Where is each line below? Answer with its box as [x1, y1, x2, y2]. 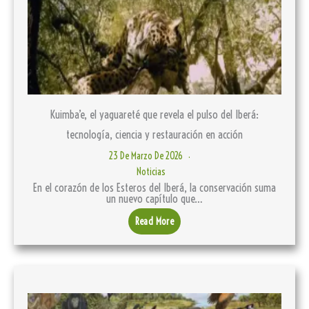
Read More [134, 215, 175, 228]
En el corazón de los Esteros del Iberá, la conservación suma [33, 180, 276, 195]
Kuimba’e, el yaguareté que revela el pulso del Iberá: [50, 107, 259, 121]
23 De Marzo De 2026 [108, 149, 185, 162]
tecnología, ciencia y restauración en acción [66, 127, 243, 141]
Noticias [137, 165, 166, 178]
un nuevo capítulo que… [106, 191, 203, 206]
